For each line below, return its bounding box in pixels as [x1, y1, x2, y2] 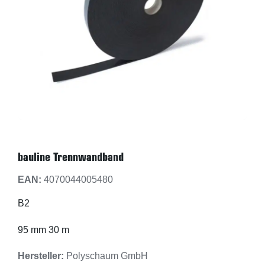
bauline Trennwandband [18, 150, 124, 164]
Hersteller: [18, 251, 64, 261]
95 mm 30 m [18, 225, 69, 235]
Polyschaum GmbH [64, 251, 148, 261]
